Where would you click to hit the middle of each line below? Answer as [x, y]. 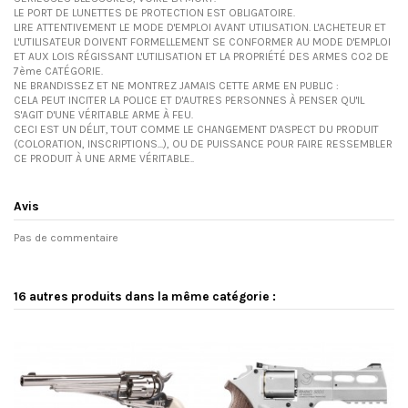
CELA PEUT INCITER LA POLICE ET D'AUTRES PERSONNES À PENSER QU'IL [189, 100]
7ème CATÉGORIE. [58, 71]
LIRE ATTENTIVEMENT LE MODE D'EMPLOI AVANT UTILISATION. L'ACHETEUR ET [200, 27]
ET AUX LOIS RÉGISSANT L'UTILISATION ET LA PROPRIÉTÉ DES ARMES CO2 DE [201, 56]
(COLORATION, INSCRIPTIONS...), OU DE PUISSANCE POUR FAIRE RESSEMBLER [203, 143]
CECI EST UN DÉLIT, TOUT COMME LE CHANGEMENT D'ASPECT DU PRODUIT [196, 129]
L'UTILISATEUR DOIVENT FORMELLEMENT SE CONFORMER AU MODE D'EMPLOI [202, 41]
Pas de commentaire [66, 237]
